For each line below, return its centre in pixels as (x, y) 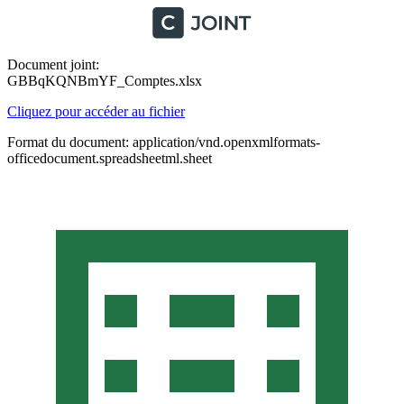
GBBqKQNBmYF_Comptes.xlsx (105, 81)
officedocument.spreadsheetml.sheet (110, 158)
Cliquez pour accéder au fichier (96, 111)
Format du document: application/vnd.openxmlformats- (164, 142)
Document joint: (53, 64)
